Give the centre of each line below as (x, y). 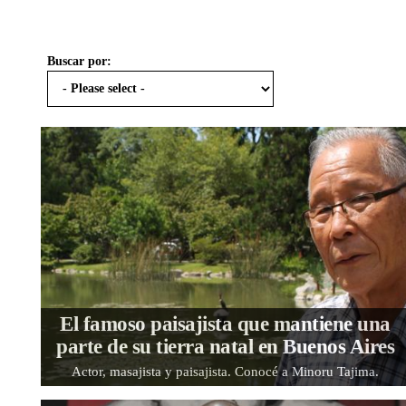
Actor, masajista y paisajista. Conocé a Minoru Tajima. (226, 371)
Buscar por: (79, 61)
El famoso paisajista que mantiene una (225, 324)
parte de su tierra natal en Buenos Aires (226, 346)
